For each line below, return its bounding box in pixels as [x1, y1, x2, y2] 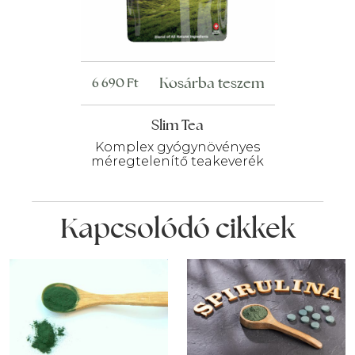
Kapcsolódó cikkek [59, 209, 296, 246]
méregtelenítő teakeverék [91, 154, 264, 170]
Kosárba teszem [158, 74, 264, 93]
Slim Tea [151, 116, 204, 135]
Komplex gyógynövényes [95, 139, 260, 155]
